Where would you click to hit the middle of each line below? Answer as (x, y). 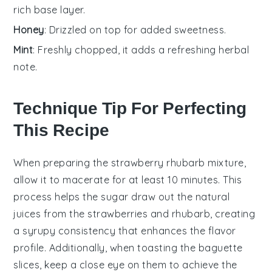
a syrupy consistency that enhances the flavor (125, 231)
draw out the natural (179, 197)
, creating (233, 214)
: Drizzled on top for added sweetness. (135, 30)
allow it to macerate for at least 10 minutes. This (128, 180)
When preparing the (62, 163)
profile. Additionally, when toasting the (106, 248)
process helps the (57, 197)
